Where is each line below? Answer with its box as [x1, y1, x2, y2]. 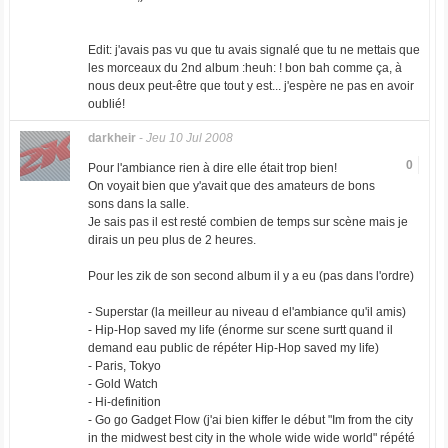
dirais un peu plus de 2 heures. [87, 233, 256, 247]
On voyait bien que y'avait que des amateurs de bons [87, 179, 375, 193]
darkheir [87, 131, 136, 145]
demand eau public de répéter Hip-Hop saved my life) [87, 341, 379, 355]
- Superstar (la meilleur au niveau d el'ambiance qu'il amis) [87, 305, 406, 319]
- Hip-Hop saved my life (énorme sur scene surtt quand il [87, 323, 393, 337]
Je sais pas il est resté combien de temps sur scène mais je [87, 215, 408, 229]
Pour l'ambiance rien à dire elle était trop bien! [87, 161, 337, 175]
